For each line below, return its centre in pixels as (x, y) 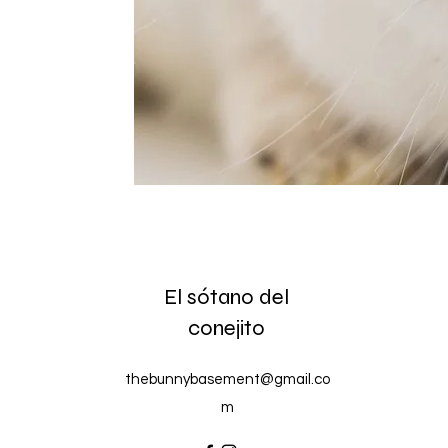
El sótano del (226, 297)
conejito (226, 328)
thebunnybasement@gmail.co (227, 380)
